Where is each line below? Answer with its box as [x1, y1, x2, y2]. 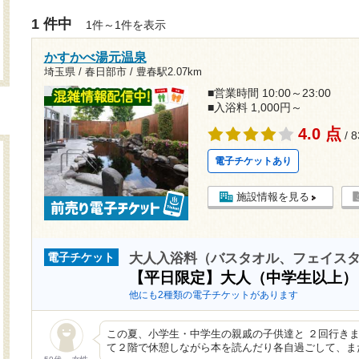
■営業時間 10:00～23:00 [207, 87, 331, 99]
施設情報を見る [236, 191, 309, 203]
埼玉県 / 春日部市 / [43, 67, 136, 78]
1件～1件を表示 [82, 18, 166, 31]
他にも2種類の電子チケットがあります [128, 289, 298, 301]
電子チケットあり [214, 155, 292, 167]
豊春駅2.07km [135, 67, 202, 78]
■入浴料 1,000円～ [207, 101, 302, 114]
